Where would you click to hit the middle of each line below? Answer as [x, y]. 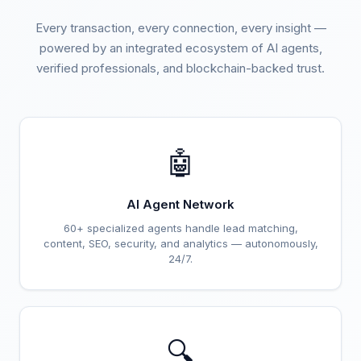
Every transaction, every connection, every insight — [180, 28]
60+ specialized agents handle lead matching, [180, 228]
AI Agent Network [180, 204]
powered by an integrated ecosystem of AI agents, [180, 48]
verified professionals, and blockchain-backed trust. [180, 68]
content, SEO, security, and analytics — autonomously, [180, 243]
